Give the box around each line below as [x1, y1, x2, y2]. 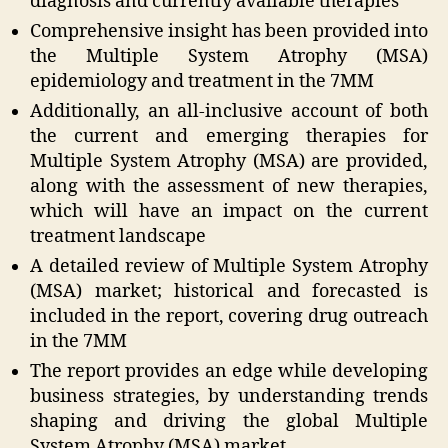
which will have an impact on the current [30, 200, 428, 224]
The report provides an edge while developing [30, 360, 428, 384]
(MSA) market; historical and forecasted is [30, 280, 428, 304]
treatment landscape [30, 225, 206, 249]
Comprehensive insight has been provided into [30, 20, 428, 44]
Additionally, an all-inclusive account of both [30, 100, 428, 124]
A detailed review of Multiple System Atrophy [30, 255, 428, 279]
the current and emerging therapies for [30, 125, 428, 149]
